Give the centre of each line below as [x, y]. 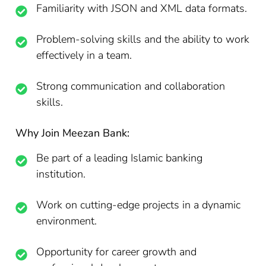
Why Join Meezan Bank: [73, 133]
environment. [67, 221]
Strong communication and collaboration [131, 86]
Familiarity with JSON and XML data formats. [142, 8]
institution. [61, 174]
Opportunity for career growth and [117, 252]
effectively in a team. [84, 55]
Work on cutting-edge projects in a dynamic [139, 205]
